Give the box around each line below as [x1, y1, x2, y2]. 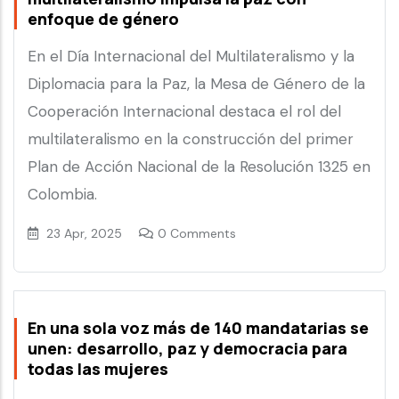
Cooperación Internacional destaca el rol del [28, 102, 341, 122]
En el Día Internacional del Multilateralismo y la [28, 46, 354, 67]
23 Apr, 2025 [43, 225, 126, 242]
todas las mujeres [28, 358, 168, 380]
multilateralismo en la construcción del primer [28, 129, 354, 150]
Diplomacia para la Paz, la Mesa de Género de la [28, 74, 365, 94]
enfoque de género [28, 8, 179, 30]
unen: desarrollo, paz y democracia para [28, 338, 347, 360]
